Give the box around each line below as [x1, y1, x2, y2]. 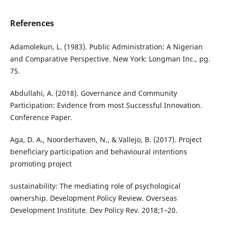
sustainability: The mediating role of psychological [10, 181, 181, 191]
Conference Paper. [10, 112, 73, 123]
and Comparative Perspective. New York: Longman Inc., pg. [10, 54, 210, 64]
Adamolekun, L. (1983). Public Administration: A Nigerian [10, 42, 203, 52]
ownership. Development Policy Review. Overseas [10, 193, 177, 203]
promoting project [10, 159, 72, 169]
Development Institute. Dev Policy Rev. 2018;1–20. [10, 205, 178, 215]
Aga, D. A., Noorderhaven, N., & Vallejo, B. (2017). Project [10, 135, 202, 145]
